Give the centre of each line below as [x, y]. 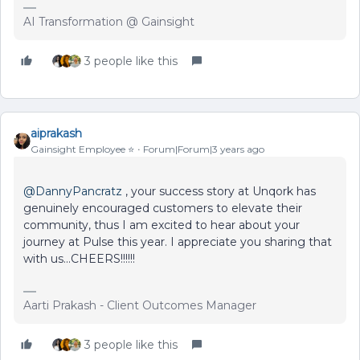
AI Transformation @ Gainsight [109, 21]
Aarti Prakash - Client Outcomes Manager [140, 305]
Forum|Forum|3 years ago [204, 149]
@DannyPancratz [73, 191]
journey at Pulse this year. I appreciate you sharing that [178, 241]
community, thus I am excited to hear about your [162, 225]
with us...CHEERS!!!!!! [79, 258]
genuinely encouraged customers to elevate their [163, 208]
